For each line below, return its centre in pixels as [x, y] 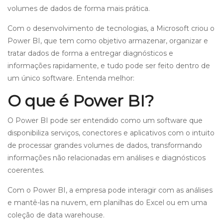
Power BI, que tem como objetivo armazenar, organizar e [108, 41]
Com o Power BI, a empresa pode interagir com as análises [110, 190]
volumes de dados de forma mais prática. [79, 8]
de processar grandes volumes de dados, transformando [105, 145]
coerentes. [26, 170]
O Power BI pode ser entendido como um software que [105, 120]
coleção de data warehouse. [56, 215]
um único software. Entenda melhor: [71, 78]
